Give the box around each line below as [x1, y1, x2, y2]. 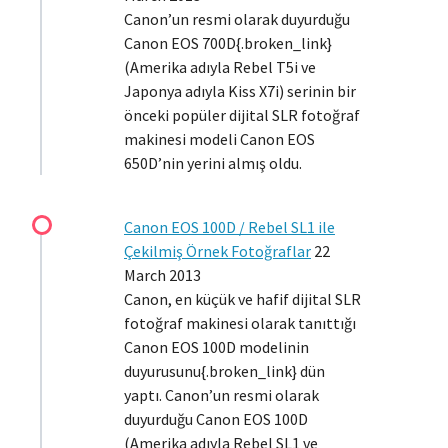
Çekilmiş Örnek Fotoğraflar [124, 241, 311, 261]
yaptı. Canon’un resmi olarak [124, 385, 319, 405]
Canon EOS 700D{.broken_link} [124, 33, 332, 53]
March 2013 [124, 265, 201, 285]
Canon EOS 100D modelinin [124, 337, 309, 357]
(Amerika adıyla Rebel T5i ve [124, 57, 316, 77]
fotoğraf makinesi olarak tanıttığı [124, 313, 356, 333]
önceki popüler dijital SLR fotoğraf [124, 105, 360, 125]
